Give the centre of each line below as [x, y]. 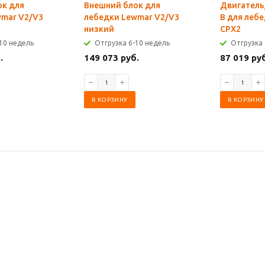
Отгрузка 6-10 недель [132, 43]
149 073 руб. [112, 58]
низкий [99, 29]
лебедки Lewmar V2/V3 [132, 17]
